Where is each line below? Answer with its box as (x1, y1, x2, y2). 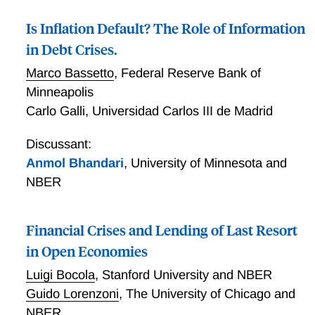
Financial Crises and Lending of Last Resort (25, 220, 297, 240)
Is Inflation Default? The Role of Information (25, 18, 305, 38)
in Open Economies (25, 241, 148, 261)
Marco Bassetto (25, 65, 114, 81)
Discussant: (25, 136, 91, 152)
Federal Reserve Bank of (120, 65, 261, 81)
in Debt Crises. (25, 39, 117, 59)
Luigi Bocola (25, 267, 95, 283)
